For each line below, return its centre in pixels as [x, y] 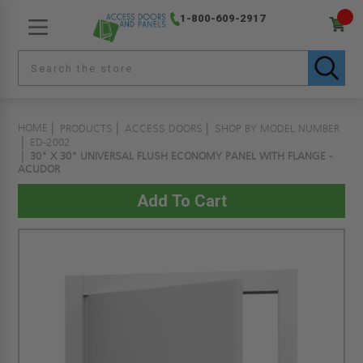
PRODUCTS [87, 129]
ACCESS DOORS [164, 129]
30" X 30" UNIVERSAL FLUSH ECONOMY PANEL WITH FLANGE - [181, 156]
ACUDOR [39, 169]
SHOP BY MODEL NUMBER [278, 129]
